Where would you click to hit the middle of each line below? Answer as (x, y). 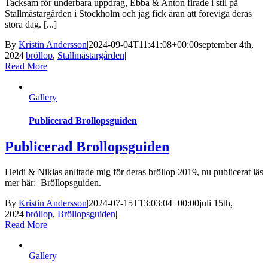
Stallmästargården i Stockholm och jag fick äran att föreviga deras (128, 13)
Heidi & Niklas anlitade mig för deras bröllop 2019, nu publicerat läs (134, 172)
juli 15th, (216, 203)
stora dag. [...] (31, 24)
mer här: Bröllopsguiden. (55, 183)
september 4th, (226, 44)
